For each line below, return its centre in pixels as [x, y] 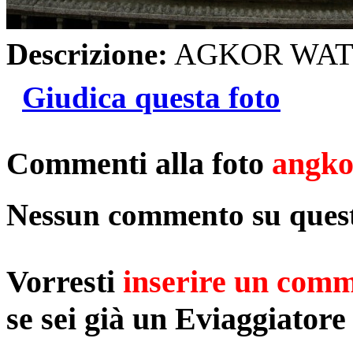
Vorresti [65, 281]
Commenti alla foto [139, 164]
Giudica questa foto [151, 97]
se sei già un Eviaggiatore [176, 318]
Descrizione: [87, 54]
